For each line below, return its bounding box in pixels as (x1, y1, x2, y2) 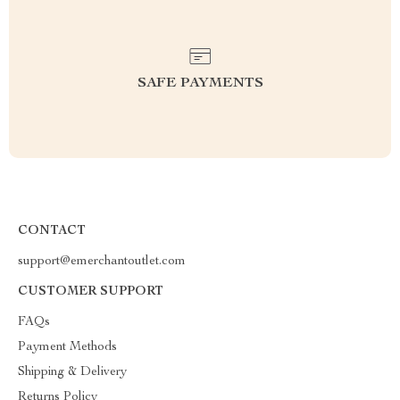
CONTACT (18, 225, 86, 237)
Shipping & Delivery (18, 366, 127, 379)
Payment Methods (18, 341, 117, 354)
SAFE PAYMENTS (137, 77, 263, 91)
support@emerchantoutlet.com (18, 255, 186, 268)
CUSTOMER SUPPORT (18, 286, 163, 298)
